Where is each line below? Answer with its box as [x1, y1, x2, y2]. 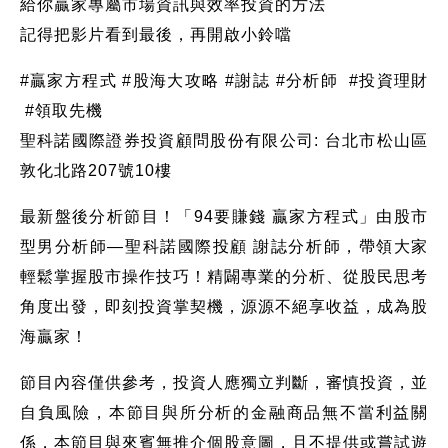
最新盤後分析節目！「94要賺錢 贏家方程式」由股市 [19, 207, 429, 225]
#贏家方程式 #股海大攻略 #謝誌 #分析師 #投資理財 [19, 71, 429, 89]
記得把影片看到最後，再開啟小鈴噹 [19, 25, 292, 43]
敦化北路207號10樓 [19, 161, 172, 179]
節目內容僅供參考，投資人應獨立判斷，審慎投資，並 [19, 373, 429, 391]
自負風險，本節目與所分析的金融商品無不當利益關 [19, 403, 429, 421]
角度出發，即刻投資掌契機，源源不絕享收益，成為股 [19, 297, 429, 315]
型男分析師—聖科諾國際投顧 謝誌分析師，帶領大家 [19, 237, 429, 255]
